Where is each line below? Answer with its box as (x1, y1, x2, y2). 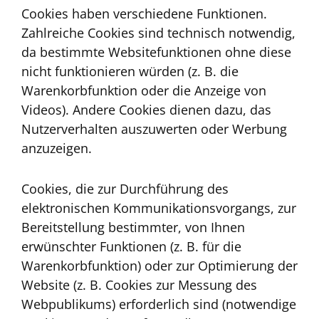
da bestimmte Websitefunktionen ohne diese (21, 43, 291, 61)
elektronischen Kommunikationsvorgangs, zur (21, 199, 296, 217)
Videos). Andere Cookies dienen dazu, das (21, 100, 271, 118)
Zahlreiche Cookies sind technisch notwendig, (21, 23, 296, 41)
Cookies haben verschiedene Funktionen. (21, 4, 267, 22)
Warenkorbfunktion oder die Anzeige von (21, 81, 266, 99)
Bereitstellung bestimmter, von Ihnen (21, 219, 245, 236)
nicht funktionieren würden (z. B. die (21, 62, 239, 80)
